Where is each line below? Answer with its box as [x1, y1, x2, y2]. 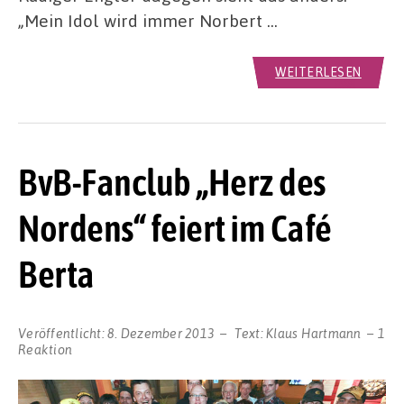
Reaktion [18, 341, 72, 358]
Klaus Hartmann [266, 325, 362, 342]
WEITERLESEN [275, 64, 362, 80]
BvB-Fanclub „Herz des [18, 161, 326, 205]
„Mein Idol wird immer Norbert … [18, 9, 278, 32]
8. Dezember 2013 [107, 325, 215, 342]
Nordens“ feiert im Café [18, 207, 332, 251]
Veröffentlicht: [18, 325, 107, 342]
